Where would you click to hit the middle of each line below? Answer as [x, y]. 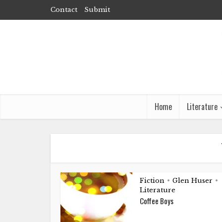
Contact [64, 10]
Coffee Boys [157, 201]
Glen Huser [193, 181]
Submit [97, 10]
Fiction [152, 181]
